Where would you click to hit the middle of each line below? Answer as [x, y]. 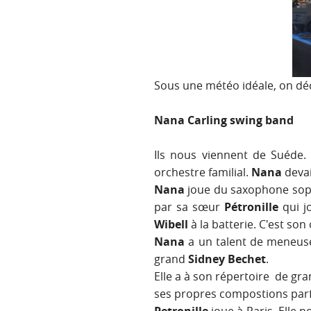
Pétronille [251, 207]
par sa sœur [189, 207]
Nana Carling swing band [224, 120]
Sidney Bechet [227, 259]
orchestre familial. [203, 173]
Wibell [173, 225]
